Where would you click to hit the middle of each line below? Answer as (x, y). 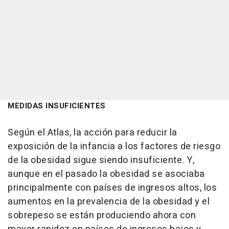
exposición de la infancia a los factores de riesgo (114, 147)
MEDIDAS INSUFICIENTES (57, 106)
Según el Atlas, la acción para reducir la (93, 133)
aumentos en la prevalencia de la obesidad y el (109, 202)
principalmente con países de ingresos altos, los (112, 188)
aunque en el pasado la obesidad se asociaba (106, 174)
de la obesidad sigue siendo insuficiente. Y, (101, 161)
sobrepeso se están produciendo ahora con (102, 216)
